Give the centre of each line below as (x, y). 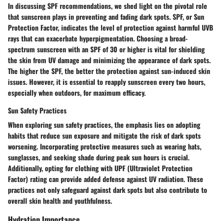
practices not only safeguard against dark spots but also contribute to (108, 189)
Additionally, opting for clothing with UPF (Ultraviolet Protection (100, 168)
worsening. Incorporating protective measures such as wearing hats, (105, 146)
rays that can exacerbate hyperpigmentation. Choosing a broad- (98, 38)
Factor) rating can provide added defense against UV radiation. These (106, 179)
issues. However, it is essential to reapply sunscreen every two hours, (107, 81)
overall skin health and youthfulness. (60, 200)
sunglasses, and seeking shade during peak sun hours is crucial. (99, 157)
